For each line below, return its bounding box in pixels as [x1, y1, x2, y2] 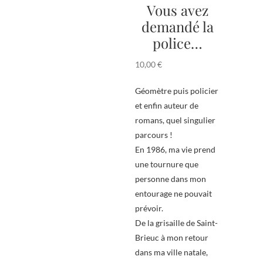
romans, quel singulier [135, 115, 215, 126]
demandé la [141, 17, 214, 36]
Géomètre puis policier [135, 86, 218, 96]
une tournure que [135, 159, 198, 170]
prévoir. [135, 203, 163, 214]
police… [152, 33, 203, 53]
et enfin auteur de [135, 100, 198, 111]
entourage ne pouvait [135, 188, 212, 199]
